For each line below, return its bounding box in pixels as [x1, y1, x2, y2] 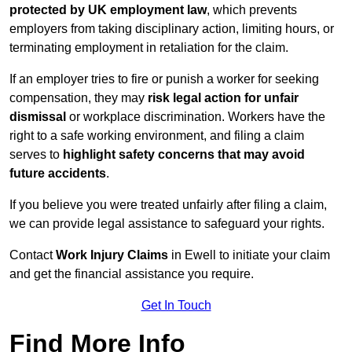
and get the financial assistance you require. [9, 267, 254, 281]
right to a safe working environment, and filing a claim [9, 129, 304, 143]
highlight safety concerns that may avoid [63, 148, 305, 162]
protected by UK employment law [9, 3, 207, 17]
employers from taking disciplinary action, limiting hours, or [9, 22, 334, 36]
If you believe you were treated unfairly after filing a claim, [9, 198, 327, 212]
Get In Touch [141, 299, 211, 313]
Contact [9, 248, 56, 262]
